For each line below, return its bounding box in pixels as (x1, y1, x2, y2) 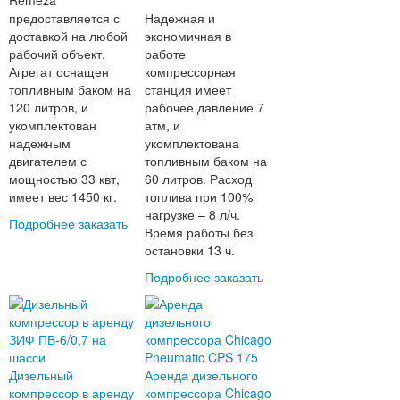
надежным (8, 134, 71, 153)
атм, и (145, 116, 181, 135)
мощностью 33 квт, (8, 170, 120, 188)
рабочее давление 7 (145, 98, 265, 117)
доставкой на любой (8, 27, 128, 46)
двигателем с (8, 152, 87, 171)
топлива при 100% (145, 187, 254, 206)
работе (145, 45, 187, 63)
